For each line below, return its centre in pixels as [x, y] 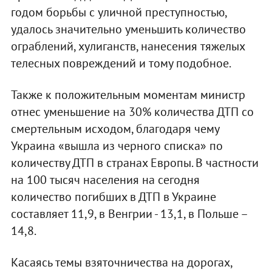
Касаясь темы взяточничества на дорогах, [121, 262]
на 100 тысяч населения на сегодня [105, 179]
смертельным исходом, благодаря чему [115, 128]
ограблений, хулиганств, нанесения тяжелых [127, 46]
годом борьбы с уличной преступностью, [118, 12]
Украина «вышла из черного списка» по [117, 145]
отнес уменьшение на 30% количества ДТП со [132, 111]
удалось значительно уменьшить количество [128, 29]
